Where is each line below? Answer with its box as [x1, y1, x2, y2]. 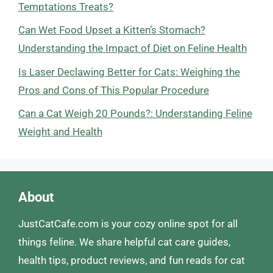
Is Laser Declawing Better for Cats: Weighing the [18, 65, 240, 78]
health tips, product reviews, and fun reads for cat [18, 254, 245, 266]
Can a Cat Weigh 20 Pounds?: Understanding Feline [18, 107, 252, 119]
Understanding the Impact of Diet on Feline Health [18, 42, 247, 54]
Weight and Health [18, 126, 102, 138]
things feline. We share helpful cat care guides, [18, 236, 230, 248]
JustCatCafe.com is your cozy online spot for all [18, 218, 238, 230]
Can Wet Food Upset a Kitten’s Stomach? [18, 24, 205, 36]
